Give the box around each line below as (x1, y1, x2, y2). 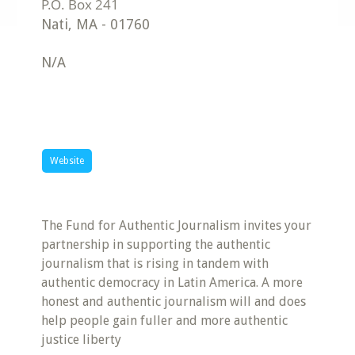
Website (50, 155, 85, 166)
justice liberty (41, 332, 122, 347)
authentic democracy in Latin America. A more (41, 275, 303, 290)
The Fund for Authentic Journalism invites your (41, 218, 312, 233)
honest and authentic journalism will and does (41, 294, 307, 309)
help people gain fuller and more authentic (41, 313, 288, 328)
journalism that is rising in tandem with (41, 256, 269, 271)
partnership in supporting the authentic (41, 237, 271, 252)
